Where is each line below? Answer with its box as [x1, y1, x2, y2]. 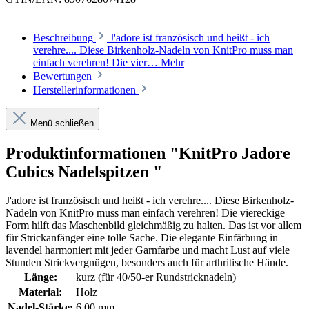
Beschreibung [33, 31, 93, 43]
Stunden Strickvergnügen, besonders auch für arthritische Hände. [6, 257, 288, 269]
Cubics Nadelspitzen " [6, 162, 162, 181]
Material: [19, 286, 62, 299]
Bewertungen [33, 70, 94, 82]
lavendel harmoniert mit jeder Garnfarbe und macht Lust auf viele [6, 244, 290, 257]
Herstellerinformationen [33, 83, 136, 96]
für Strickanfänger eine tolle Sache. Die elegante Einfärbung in [6, 232, 278, 244]
